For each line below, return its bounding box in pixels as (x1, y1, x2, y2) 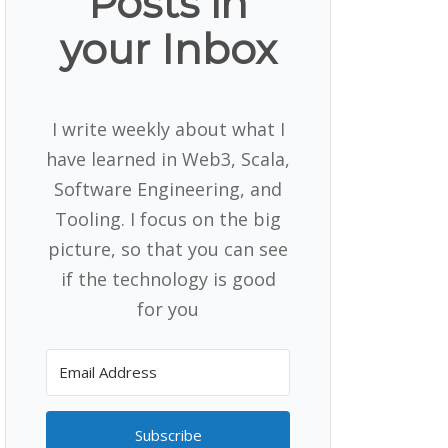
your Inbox (59, 25, 277, 75)
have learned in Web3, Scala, (46, 146, 290, 171)
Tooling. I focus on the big (55, 206, 281, 231)
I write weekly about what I (51, 116, 285, 141)
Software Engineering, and (54, 176, 282, 201)
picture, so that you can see (48, 236, 288, 261)
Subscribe (134, 424, 202, 445)
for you (137, 296, 199, 321)
